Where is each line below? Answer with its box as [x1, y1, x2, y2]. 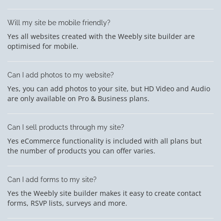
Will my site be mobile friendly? [7, 18, 110, 27]
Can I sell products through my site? [7, 123, 124, 131]
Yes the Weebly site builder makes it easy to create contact [7, 188, 201, 198]
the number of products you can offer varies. [7, 146, 155, 155]
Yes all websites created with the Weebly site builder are [7, 31, 195, 41]
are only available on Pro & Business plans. [7, 93, 149, 103]
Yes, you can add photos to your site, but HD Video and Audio [7, 83, 210, 93]
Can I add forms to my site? [7, 175, 97, 184]
